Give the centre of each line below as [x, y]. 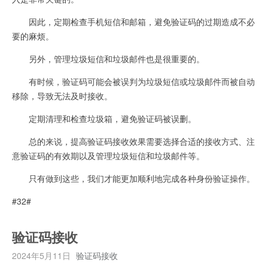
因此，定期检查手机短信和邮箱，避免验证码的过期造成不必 [133, 21]
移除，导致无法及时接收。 [62, 95]
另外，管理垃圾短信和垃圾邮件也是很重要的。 [108, 58]
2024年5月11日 [41, 255]
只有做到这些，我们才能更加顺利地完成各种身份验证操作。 [133, 178]
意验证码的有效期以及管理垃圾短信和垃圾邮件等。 [108, 155]
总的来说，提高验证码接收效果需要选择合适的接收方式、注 [133, 141]
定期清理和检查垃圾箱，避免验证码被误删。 [104, 118]
